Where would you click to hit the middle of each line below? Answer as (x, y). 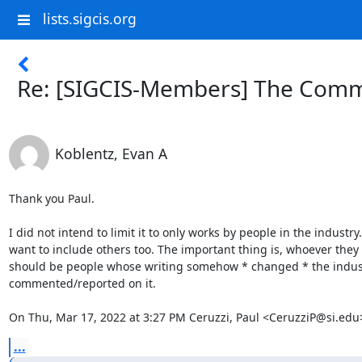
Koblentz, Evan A (111, 154)
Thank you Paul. (51, 198)
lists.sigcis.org (89, 19)
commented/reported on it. (82, 283)
